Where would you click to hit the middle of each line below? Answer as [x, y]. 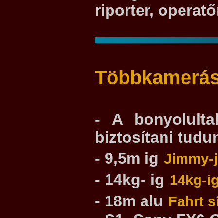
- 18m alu [129, 201]
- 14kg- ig [130, 180]
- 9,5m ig [127, 158]
